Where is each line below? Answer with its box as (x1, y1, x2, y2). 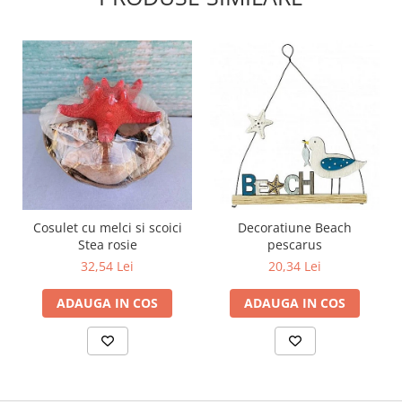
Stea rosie (77, 236, 137, 253)
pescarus (267, 236, 322, 253)
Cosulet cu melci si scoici (32, 219, 182, 236)
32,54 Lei (81, 258, 134, 275)
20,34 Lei (268, 258, 321, 275)
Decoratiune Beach (238, 219, 352, 236)
